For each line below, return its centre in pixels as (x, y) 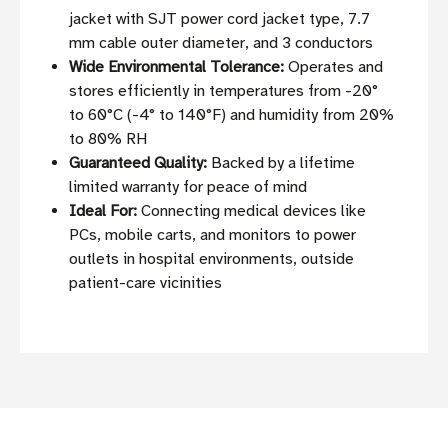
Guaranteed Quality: (138, 163)
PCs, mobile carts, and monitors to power (213, 235)
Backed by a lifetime (281, 163)
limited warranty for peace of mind (188, 187)
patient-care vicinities (146, 283)
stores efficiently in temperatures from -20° (224, 91)
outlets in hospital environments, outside (212, 259)
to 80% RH (108, 139)
